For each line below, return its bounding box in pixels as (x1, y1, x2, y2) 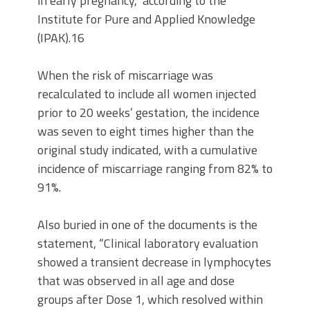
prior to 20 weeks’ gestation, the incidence (37, 103, 259, 122)
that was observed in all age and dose (37, 271, 235, 291)
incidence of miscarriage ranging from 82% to (37, 159, 273, 179)
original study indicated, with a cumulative (37, 140, 257, 160)
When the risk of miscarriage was (37, 66, 213, 85)
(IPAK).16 (37, 28, 84, 48)
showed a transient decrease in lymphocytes (37, 253, 271, 272)
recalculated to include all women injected (37, 84, 256, 104)
